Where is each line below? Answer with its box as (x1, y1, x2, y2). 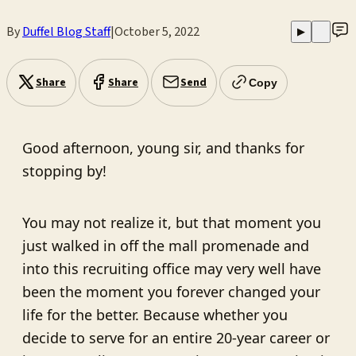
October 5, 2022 (114, 22, 199, 41)
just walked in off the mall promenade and (22, 236, 309, 256)
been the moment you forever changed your (22, 282, 320, 302)
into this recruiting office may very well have (22, 259, 321, 279)
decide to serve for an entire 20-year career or (22, 328, 330, 348)
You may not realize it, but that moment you (22, 213, 321, 233)
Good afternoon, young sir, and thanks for (22, 138, 304, 158)
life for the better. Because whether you (22, 305, 288, 325)
